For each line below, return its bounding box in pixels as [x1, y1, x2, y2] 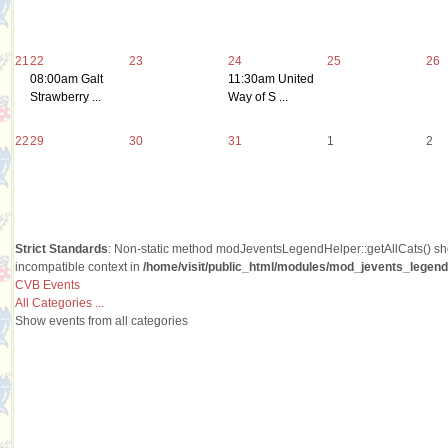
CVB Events [15, 277, 80, 292]
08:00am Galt [30, 71, 103, 86]
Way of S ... [228, 89, 288, 104]
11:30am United [228, 71, 314, 86]
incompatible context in [15, 259, 143, 274]
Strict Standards [15, 241, 108, 256]
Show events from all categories [15, 313, 188, 328]
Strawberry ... [30, 89, 101, 104]
